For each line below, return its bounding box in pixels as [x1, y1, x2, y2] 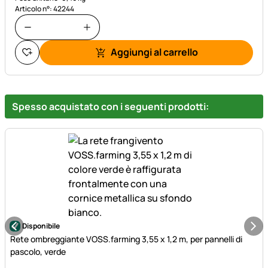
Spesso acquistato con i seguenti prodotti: [12, 100, 209, 114]
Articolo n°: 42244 [15, 4, 74, 14]
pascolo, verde [10, 246, 66, 258]
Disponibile [22, 221, 60, 232]
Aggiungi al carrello [110, 45, 198, 59]
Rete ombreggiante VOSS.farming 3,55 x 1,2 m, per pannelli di [10, 233, 242, 245]
